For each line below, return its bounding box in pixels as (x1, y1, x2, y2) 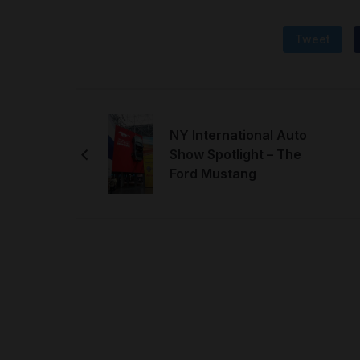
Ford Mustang (169, 165, 256, 182)
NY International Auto (169, 126, 307, 143)
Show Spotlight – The (169, 145, 301, 162)
